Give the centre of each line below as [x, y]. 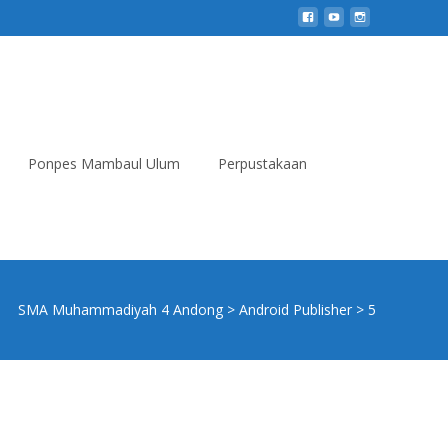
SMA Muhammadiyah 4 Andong [120, 309]
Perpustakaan [262, 163]
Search [363, 249]
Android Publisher [295, 309]
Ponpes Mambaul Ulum [104, 163]
